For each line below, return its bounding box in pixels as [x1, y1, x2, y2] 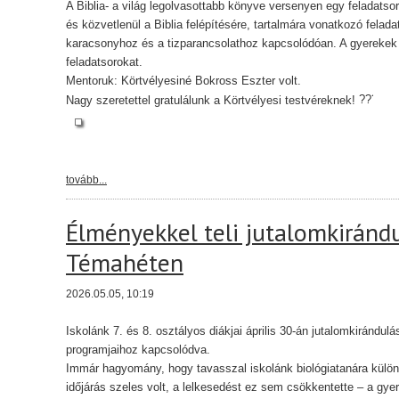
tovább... [66, 174, 107, 186]
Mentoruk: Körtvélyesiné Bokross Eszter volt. [66, 74, 301, 87]
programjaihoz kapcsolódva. [66, 343, 210, 356]
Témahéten [66, 246, 183, 279]
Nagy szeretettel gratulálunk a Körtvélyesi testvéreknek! [66, 94, 359, 107]
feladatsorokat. [66, 55, 142, 69]
